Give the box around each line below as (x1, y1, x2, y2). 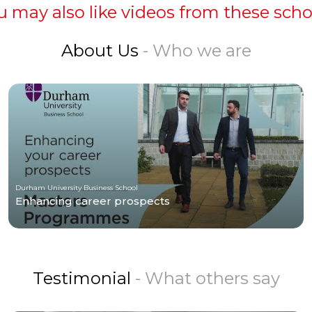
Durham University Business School (15, 182, 138, 192)
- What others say (134, 267, 280, 288)
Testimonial (32, 267, 135, 288)
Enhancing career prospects (15, 194, 170, 208)
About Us (61, 40, 143, 61)
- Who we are (142, 40, 251, 61)
